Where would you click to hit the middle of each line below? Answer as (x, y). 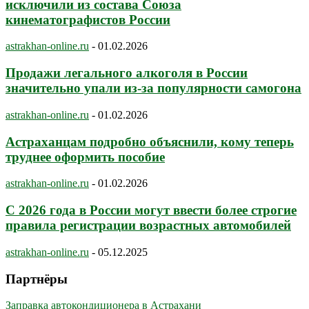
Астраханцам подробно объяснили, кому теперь (150, 141)
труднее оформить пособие (85, 157)
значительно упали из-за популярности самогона (153, 88)
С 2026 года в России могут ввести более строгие (151, 210)
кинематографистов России (88, 19)
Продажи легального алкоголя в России (127, 73)
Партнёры (37, 279)
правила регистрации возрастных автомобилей (148, 226)
